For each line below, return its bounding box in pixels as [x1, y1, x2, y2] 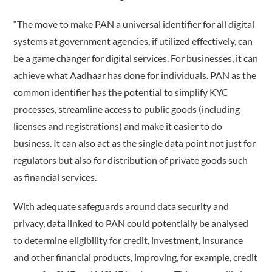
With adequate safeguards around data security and [13, 200, 229, 212]
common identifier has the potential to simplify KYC [13, 86, 229, 98]
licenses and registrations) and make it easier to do [13, 120, 223, 132]
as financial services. [13, 171, 97, 183]
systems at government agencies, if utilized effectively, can [13, 35, 253, 47]
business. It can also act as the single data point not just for [13, 137, 256, 149]
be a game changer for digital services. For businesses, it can [13, 52, 259, 64]
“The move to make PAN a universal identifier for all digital [13, 18, 255, 30]
